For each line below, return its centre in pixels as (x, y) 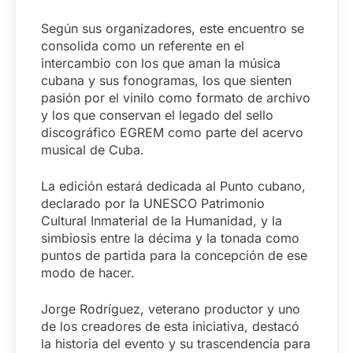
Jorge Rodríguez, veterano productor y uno (171, 309)
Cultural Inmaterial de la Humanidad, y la (162, 221)
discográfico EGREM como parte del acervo (172, 133)
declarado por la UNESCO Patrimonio (153, 204)
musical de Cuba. (93, 150)
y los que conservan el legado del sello (157, 115)
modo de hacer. (88, 273)
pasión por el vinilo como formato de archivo (176, 98)
